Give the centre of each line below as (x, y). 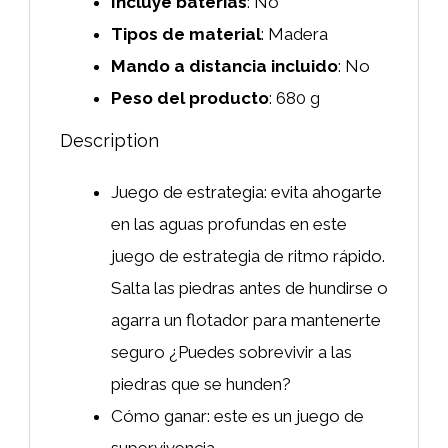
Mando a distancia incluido (224, 65)
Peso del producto (190, 97)
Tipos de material (186, 33)
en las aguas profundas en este (229, 223)
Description (109, 140)
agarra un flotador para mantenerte (246, 319)
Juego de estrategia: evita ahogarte (246, 191)
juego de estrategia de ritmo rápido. (248, 255)
